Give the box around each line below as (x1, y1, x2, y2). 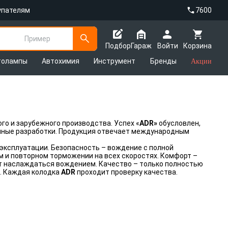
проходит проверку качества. (75, 168, 178, 176)
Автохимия (42, 57, 80, 65)
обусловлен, (159, 119, 201, 127)
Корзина (183, 41, 212, 50)
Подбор (105, 41, 131, 50)
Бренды (150, 57, 177, 65)
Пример (24, 34, 50, 43)
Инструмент (94, 57, 136, 65)
